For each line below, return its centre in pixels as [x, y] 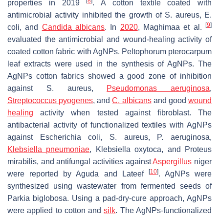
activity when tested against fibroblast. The [122, 112]
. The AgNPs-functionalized [164, 210]
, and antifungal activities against [95, 161]
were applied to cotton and [56, 210]
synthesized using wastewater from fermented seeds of [109, 186]
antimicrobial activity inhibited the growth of [86, 15]
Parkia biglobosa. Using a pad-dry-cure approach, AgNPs [109, 198]
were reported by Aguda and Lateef [78, 174]
